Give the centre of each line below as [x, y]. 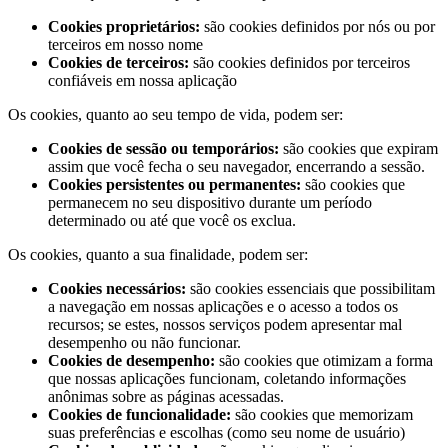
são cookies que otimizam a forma [326, 360]
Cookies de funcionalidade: [139, 414]
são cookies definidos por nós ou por [317, 26]
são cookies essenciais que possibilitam [310, 288]
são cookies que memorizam [322, 414]
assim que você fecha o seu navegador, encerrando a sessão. [236, 166]
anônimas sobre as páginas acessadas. [166, 396]
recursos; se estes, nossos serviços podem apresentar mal [225, 324]
